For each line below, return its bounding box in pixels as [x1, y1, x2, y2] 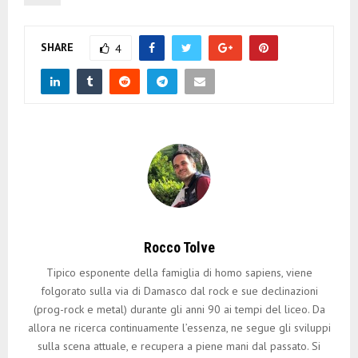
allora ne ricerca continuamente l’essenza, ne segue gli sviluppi [27, 320, 331, 336]
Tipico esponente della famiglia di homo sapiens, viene [46, 265, 312, 280]
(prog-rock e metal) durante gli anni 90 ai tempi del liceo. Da [33, 302, 325, 317]
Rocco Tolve [143, 239, 215, 257]
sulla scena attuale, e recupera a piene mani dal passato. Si [38, 339, 320, 354]
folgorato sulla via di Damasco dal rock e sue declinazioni [40, 284, 318, 299]
